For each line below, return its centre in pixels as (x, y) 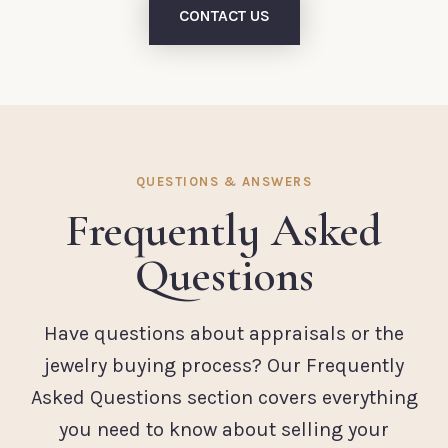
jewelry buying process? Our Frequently (224, 366)
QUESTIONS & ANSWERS (224, 182)
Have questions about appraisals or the (224, 334)
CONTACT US (224, 16)
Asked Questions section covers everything (224, 398)
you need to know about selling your (224, 430)
